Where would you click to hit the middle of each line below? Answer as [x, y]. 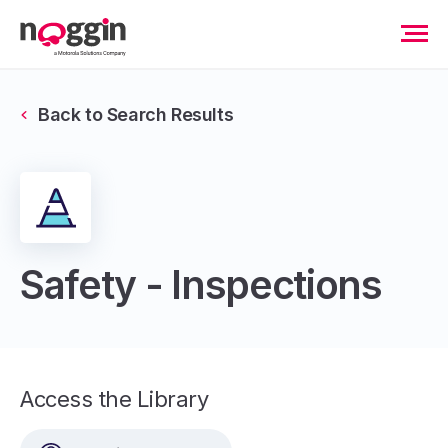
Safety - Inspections [201, 284]
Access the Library [114, 399]
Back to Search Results [136, 114]
